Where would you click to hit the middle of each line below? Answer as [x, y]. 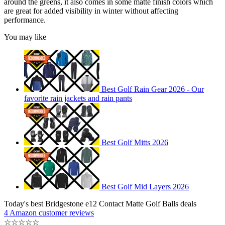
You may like [25, 37]
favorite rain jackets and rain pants [78, 98]
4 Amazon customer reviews [49, 213]
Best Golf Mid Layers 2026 [145, 187]
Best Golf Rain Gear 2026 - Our [153, 89]
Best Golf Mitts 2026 [135, 143]
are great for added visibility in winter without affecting [91, 11]
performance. [25, 20]
